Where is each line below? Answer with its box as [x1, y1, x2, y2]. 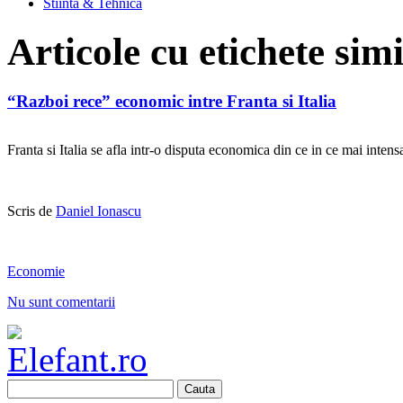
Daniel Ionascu [56, 203, 141, 219]
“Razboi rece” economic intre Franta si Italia [7, 91, 336, 111]
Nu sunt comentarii [7, 293, 115, 309]
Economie [7, 263, 65, 279]
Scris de [7, 203, 56, 219]
